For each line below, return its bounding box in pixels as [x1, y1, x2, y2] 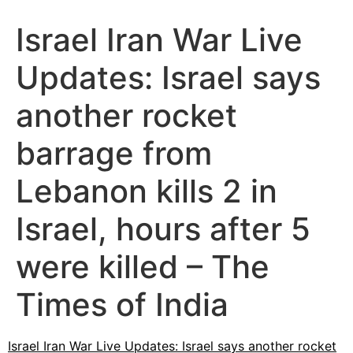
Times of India [16, 285, 229, 325]
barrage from [16, 134, 212, 173]
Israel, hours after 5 [16, 210, 310, 249]
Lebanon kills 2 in [16, 172, 277, 211]
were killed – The [16, 247, 269, 287]
